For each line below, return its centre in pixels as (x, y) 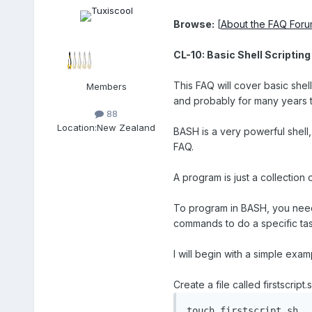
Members (106, 87)
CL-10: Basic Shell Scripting (242, 55)
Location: (77, 127)
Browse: (194, 24)
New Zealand (126, 127)
